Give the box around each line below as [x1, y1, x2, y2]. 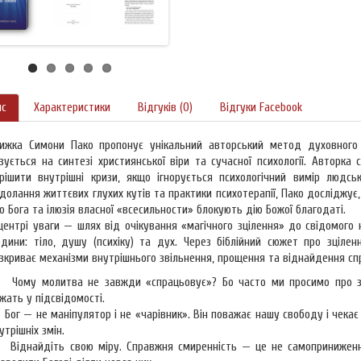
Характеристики [34, 101, 110, 115]
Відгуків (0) [138, 101, 193, 115]
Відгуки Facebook [220, 101, 302, 115]
